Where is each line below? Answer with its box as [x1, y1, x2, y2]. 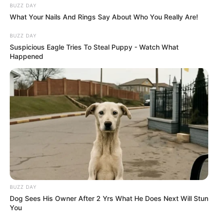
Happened [10, 52, 43, 61]
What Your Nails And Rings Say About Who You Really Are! [10, 13, 198, 21]
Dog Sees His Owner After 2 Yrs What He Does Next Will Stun [10, 194, 208, 202]
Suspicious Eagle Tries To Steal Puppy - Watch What [10, 43, 179, 52]
